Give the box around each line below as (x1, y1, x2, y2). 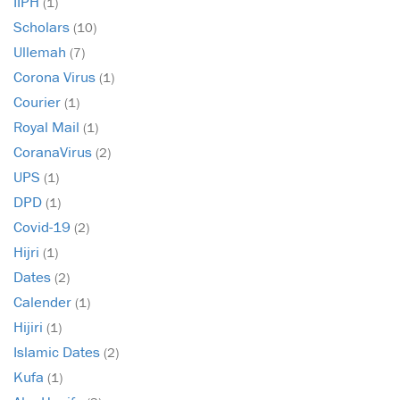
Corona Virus (13, 67, 99, 87)
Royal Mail (13, 117, 83, 137)
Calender (13, 292, 75, 312)
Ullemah (13, 42, 70, 62)
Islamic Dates (13, 342, 104, 362)
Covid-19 (13, 217, 74, 237)
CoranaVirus (13, 142, 96, 162)
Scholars (13, 17, 73, 37)
